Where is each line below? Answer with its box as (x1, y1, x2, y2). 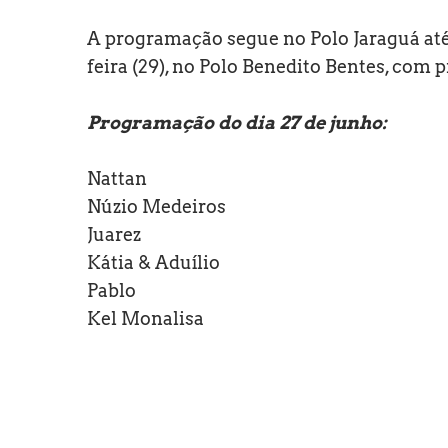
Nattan (87, 168, 147, 190)
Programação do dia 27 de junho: (87, 112, 387, 134)
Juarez (87, 224, 141, 246)
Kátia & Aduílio (87, 252, 220, 274)
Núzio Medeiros (87, 196, 226, 218)
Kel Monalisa (87, 308, 204, 330)
